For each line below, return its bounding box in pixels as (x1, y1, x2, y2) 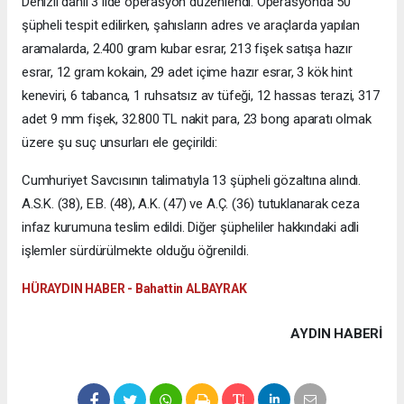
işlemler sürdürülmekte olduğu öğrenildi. (22, 242, 249, 259)
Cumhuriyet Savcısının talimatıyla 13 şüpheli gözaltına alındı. (22, 171, 362, 188)
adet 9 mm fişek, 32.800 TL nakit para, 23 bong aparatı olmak (22, 110, 372, 127)
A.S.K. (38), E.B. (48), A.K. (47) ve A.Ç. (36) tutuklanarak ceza (22, 195, 360, 212)
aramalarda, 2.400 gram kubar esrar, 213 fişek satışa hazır (22, 40, 353, 57)
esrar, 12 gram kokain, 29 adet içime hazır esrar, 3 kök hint (22, 63, 353, 80)
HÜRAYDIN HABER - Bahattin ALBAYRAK (22, 280, 247, 296)
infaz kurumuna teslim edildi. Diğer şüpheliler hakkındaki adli (22, 218, 360, 235)
